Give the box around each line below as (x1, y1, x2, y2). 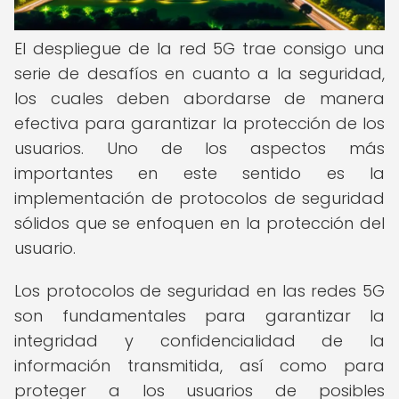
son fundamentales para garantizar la (14, 305, 385, 327)
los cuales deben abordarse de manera (14, 87, 385, 110)
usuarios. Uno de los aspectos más (14, 137, 385, 159)
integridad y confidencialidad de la (14, 330, 385, 352)
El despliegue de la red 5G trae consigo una (14, 37, 385, 60)
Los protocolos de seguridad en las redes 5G (14, 280, 385, 302)
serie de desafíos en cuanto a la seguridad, (14, 62, 385, 85)
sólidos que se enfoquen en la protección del (14, 212, 385, 234)
